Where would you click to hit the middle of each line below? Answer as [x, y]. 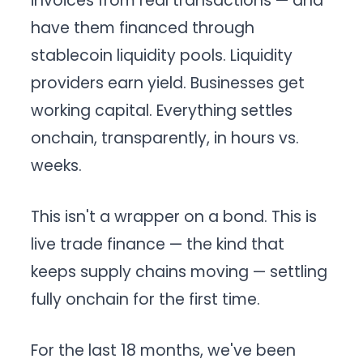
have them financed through [143, 28]
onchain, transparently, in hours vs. [165, 139]
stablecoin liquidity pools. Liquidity [162, 56]
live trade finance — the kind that [158, 244]
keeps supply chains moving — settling [179, 271]
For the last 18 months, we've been [164, 350]
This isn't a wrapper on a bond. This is [174, 216]
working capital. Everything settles [162, 111]
